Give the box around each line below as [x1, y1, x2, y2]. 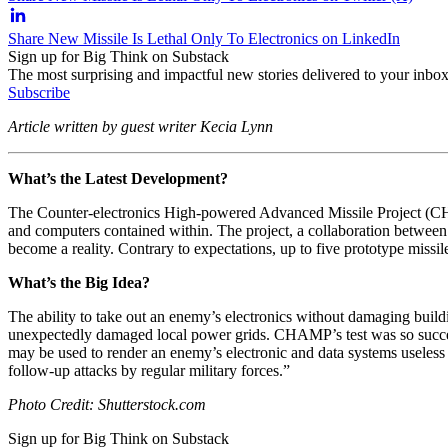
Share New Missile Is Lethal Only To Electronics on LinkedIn [8, 29, 400, 47]
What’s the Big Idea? [8, 273, 150, 291]
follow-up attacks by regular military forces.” [8, 361, 290, 379]
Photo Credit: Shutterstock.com [8, 395, 206, 413]
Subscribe [8, 83, 70, 101]
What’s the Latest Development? [8, 169, 228, 187]
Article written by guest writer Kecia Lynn [8, 117, 273, 135]
